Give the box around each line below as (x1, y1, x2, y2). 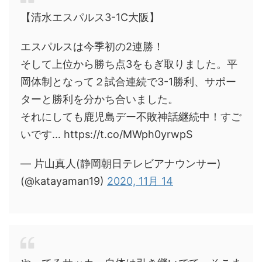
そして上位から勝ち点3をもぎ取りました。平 (20, 58, 237, 70)
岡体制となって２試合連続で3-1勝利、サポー (20, 75, 236, 88)
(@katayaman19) (20, 175, 107, 187)
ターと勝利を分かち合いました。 (20, 93, 178, 105)
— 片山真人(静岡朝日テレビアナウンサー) (20, 157, 221, 170)
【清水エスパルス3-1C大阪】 (20, 11, 160, 23)
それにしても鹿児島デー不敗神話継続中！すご (20, 111, 242, 123)
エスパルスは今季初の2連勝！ (20, 40, 164, 53)
